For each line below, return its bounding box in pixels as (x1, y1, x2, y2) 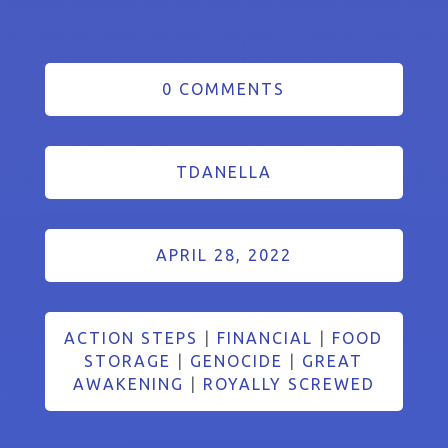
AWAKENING (72, 374, 184, 393)
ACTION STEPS (64, 328, 199, 347)
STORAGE (84, 351, 172, 370)
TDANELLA (175, 162, 272, 181)
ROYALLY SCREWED (202, 374, 375, 393)
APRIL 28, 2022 (155, 245, 292, 264)
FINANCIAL (217, 328, 314, 347)
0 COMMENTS (162, 79, 286, 98)
